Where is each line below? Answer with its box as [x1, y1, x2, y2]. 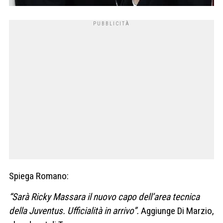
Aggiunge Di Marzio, [141, 205, 214, 217]
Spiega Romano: [9, 170, 69, 182]
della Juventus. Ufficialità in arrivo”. [9, 205, 141, 217]
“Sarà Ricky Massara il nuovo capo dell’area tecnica [9, 191, 200, 203]
